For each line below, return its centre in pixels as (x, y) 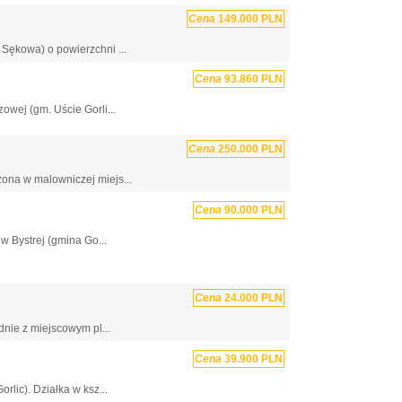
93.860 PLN (252, 79)
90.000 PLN (252, 210)
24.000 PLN (252, 297)
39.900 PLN (252, 358)
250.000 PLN (249, 149)
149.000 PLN (249, 18)
